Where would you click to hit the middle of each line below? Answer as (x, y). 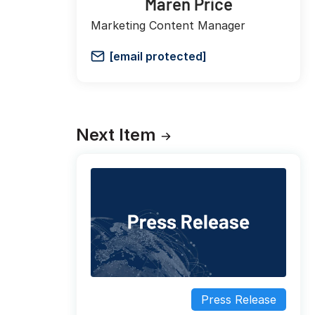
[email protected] (158, 56)
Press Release (239, 299)
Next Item (118, 135)
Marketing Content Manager (168, 26)
